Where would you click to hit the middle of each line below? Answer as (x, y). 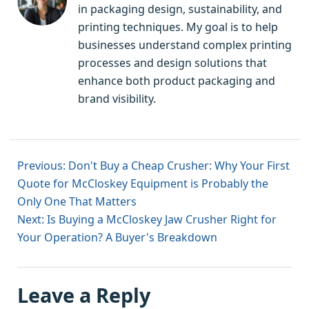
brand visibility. (117, 99)
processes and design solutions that (172, 63)
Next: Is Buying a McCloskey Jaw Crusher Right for (147, 220)
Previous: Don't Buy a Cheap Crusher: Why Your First (153, 166)
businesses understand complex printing (185, 45)
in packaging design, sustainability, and (180, 9)
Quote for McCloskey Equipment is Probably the (143, 184)
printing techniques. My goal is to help (178, 27)
